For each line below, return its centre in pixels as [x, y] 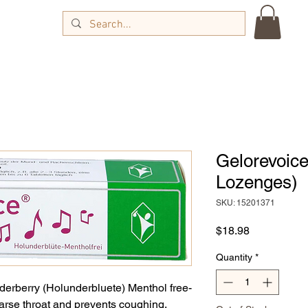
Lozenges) [257, 183]
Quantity [234, 257]
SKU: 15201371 [245, 203]
